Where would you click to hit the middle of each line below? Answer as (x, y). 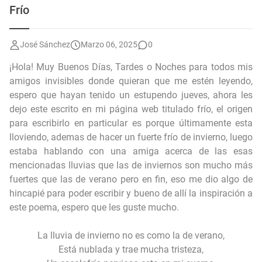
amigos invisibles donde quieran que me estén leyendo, (131, 81)
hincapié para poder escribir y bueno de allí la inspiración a (131, 193)
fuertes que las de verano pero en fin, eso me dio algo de (131, 179)
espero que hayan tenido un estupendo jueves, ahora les (131, 95)
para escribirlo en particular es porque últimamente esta (131, 123)
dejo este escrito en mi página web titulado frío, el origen (131, 109)
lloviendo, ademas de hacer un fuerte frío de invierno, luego (131, 137)
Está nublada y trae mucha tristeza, (131, 249)
